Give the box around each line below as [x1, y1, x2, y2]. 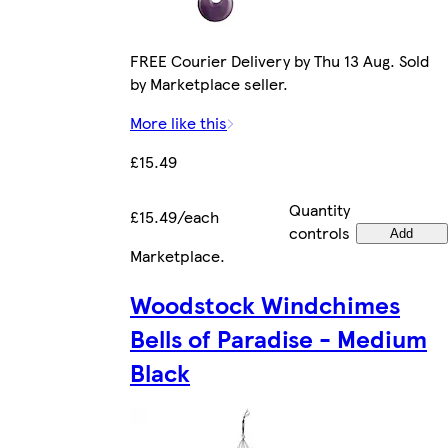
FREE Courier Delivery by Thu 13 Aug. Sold [130, 48, 429, 72]
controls [289, 220, 350, 244]
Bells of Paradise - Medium [130, 320, 427, 355]
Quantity [289, 197, 350, 221]
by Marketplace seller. [130, 71, 288, 95]
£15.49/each [130, 204, 219, 228]
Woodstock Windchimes [130, 286, 400, 321]
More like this [130, 110, 227, 134]
